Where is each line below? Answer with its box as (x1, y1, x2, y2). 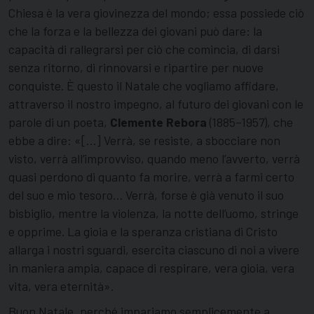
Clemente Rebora (110, 114, 207, 130)
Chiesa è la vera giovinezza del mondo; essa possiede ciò (8, 5, 304, 21)
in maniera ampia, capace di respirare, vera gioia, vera (8, 260, 294, 276)
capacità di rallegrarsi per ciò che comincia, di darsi (8, 41, 280, 57)
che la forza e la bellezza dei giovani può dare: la (8, 23, 262, 39)
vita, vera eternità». (8, 278, 114, 294)
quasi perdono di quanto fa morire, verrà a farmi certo (8, 169, 294, 185)
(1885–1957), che (207, 114, 293, 130)
